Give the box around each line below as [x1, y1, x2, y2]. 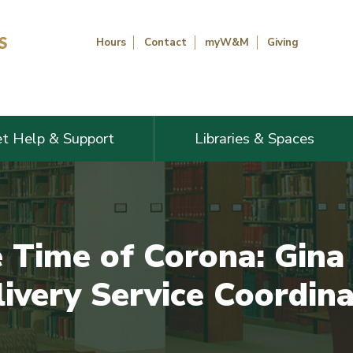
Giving [267, 34, 299, 50]
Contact [143, 34, 187, 50]
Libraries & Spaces [194, 128, 314, 149]
